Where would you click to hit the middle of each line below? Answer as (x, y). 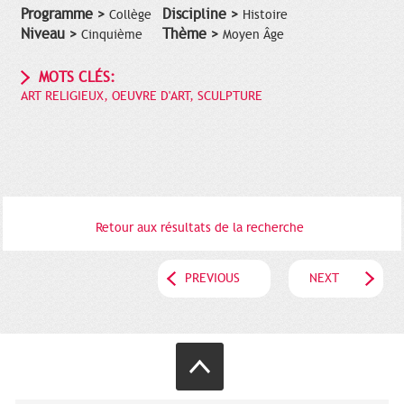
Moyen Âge (253, 35)
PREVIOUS (212, 279)
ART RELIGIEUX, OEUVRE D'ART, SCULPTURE (142, 96)
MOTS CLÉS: (77, 78)
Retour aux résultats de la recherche (200, 228)
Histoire (265, 15)
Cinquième (112, 35)
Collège (130, 15)
